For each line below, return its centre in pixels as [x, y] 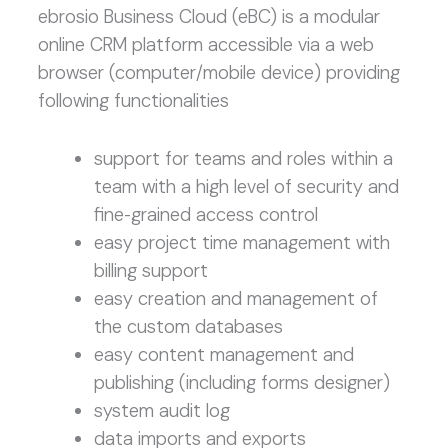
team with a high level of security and [246, 186]
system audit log [161, 410]
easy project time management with [241, 242]
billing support [150, 270]
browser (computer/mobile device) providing [218, 72]
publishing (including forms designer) [241, 382]
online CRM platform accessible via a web [205, 44]
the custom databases [188, 326]
